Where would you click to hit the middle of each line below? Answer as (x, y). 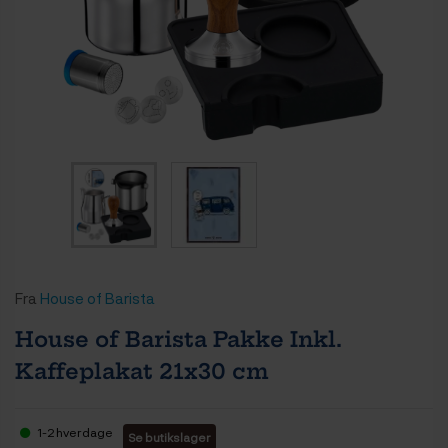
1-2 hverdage (74, 431)
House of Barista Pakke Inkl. (178, 339)
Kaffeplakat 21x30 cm (142, 371)
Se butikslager (169, 436)
